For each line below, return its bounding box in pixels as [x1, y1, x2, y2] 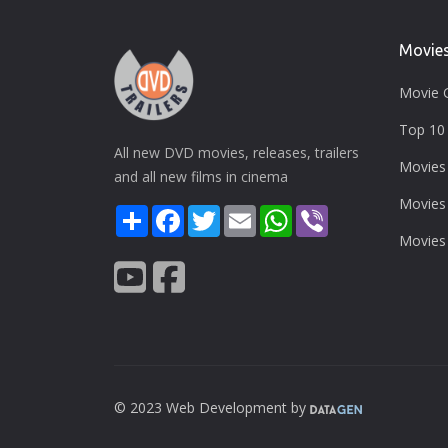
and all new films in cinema [114, 166, 288, 186]
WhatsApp [292, 203, 368, 222]
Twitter [220, 203, 272, 222]
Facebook [184, 203, 253, 222]
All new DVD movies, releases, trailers [114, 142, 359, 162]
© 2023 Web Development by [114, 398, 310, 418]
